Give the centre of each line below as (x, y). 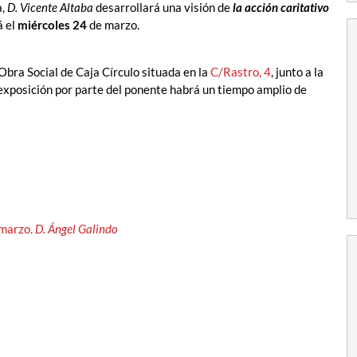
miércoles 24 (52, 25)
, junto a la (297, 71)
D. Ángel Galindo (76, 228)
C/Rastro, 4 (241, 71)
